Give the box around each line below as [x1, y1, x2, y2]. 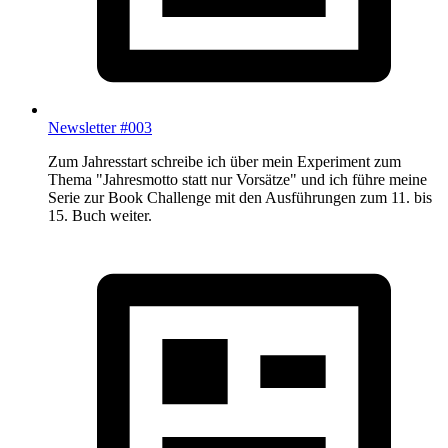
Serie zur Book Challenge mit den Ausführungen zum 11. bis [48, 189, 432, 207]
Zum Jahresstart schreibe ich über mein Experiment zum [48, 153, 401, 171]
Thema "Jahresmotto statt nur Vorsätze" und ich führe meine [48, 171, 427, 189]
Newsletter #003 [48, 119, 152, 137]
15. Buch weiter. [48, 207, 152, 225]
